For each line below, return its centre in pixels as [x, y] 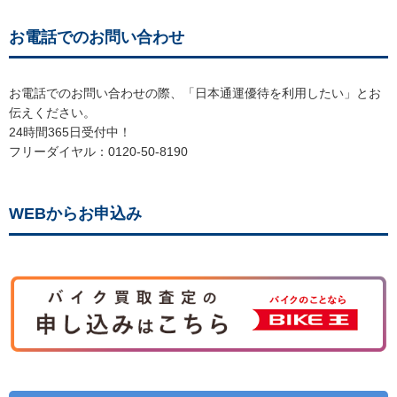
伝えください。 [52, 113]
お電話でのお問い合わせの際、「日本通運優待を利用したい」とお [195, 93]
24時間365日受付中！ [70, 132]
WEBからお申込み [75, 214]
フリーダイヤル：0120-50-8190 [98, 152]
